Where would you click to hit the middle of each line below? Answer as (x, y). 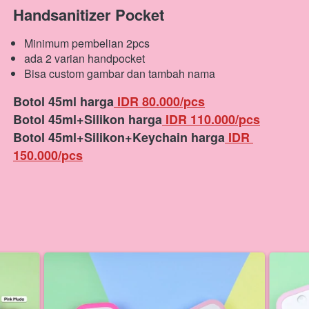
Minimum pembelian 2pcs (87, 43)
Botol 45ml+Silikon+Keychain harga (119, 138)
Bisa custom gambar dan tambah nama (120, 74)
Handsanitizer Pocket (89, 15)
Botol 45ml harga (63, 102)
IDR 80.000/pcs (159, 102)
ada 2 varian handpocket (84, 59)
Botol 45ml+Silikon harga (88, 120)
